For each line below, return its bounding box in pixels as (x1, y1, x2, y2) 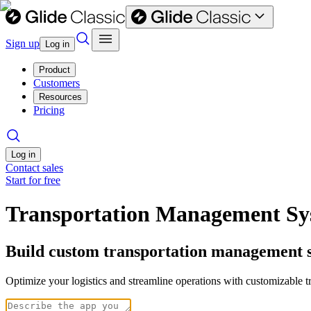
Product (39, 65, 70, 75)
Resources (39, 92, 82, 102)
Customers (33, 77, 80, 89)
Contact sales (6, 162, 63, 174)
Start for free (6, 174, 60, 186)
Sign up (6, 37, 40, 49)
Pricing (33, 104, 65, 116)
